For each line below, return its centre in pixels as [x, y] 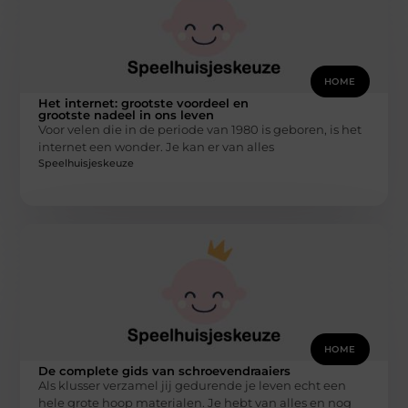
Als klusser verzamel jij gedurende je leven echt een [193, 385]
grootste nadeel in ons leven [127, 115]
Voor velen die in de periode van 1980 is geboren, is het [200, 130]
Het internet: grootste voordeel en [144, 103]
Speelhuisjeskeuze [87, 163]
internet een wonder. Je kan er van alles [157, 147]
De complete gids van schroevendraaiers [165, 370]
